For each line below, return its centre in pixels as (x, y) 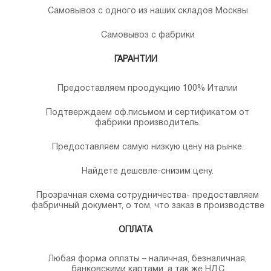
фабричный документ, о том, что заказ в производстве (148, 206)
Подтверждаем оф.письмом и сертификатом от (148, 113)
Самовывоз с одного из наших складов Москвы (148, 11)
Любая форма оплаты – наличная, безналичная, (148, 260)
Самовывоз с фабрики (148, 36)
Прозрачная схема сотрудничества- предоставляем (148, 196)
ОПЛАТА (135, 230)
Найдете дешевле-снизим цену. (148, 172)
